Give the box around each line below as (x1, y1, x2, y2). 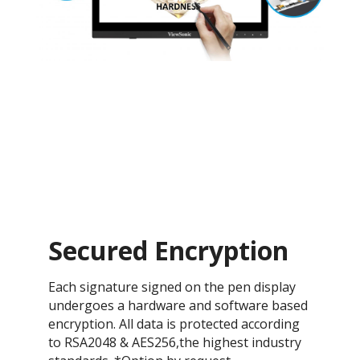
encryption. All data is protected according (48, 314, 300, 333)
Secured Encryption (48, 232, 288, 268)
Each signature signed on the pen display (48, 277, 296, 296)
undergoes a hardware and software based (48, 296, 308, 314)
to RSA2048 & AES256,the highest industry (48, 333, 301, 351)
